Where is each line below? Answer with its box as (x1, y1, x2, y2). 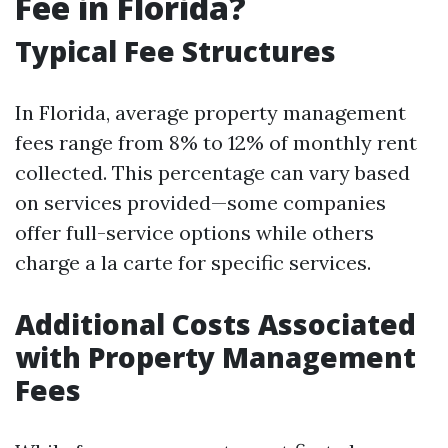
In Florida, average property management (15, 100, 406, 125)
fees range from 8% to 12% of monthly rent (15, 130, 417, 155)
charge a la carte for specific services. (15, 250, 371, 275)
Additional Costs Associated (15, 305, 416, 343)
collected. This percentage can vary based (15, 160, 410, 185)
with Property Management (15, 338, 416, 376)
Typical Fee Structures (15, 32, 336, 70)
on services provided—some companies (15, 190, 386, 215)
